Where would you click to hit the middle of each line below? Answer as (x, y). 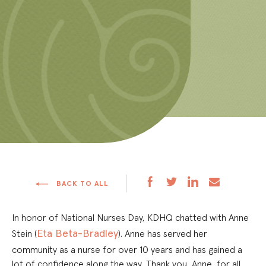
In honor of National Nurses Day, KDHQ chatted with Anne (130, 217)
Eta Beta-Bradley (77, 233)
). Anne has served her (163, 233)
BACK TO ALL (81, 183)
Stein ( (24, 233)
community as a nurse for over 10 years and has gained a (127, 249)
